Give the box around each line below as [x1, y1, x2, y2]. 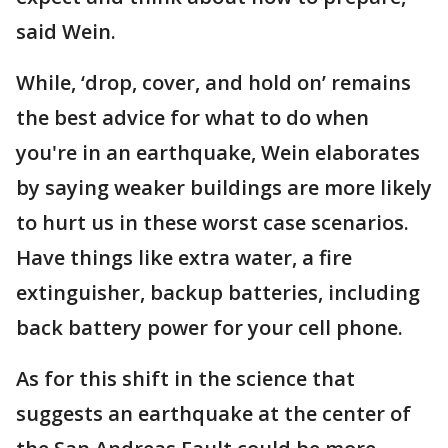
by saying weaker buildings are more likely [16, 174, 432, 201]
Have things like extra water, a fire [16, 244, 352, 271]
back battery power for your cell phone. [16, 314, 408, 341]
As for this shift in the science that [16, 365, 355, 392]
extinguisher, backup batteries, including [16, 279, 420, 306]
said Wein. [16, 18, 116, 45]
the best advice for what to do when [16, 104, 369, 131]
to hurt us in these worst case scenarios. [16, 209, 409, 236]
